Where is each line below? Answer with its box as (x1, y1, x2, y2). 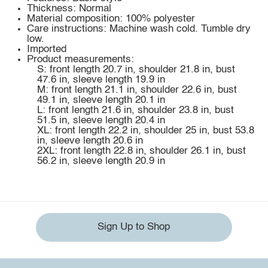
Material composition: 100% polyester (27, 14, 196, 25)
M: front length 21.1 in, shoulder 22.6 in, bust (36, 85, 237, 96)
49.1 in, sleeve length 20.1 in (36, 95, 165, 106)
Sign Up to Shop (98, 222, 170, 233)
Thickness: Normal (27, 4, 112, 14)
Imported (27, 44, 67, 55)
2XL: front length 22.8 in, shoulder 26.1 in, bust (36, 146, 246, 157)
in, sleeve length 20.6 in (36, 136, 143, 147)
